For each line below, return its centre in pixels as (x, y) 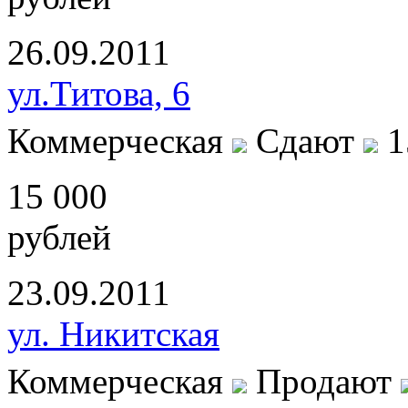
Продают (324, 382)
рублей (59, 238)
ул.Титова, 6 (99, 94)
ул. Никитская (113, 334)
